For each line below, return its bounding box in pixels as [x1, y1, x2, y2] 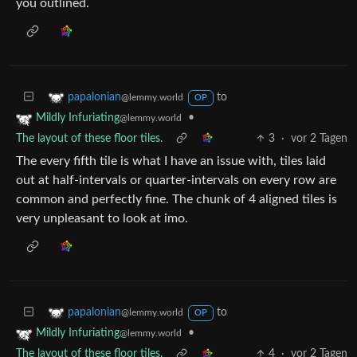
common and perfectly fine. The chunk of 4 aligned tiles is [16, 193, 337, 206]
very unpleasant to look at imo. [16, 212, 188, 226]
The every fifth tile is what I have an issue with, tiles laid [16, 155, 326, 168]
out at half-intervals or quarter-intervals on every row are [16, 174, 336, 187]
